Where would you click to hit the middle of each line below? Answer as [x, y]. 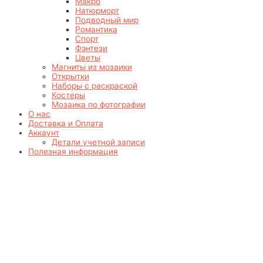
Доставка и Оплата [66, 123]
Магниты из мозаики [92, 67]
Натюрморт [97, 10]
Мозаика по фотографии [99, 104]
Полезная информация [73, 151]
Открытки [70, 76]
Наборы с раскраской [95, 85]
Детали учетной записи [98, 142]
